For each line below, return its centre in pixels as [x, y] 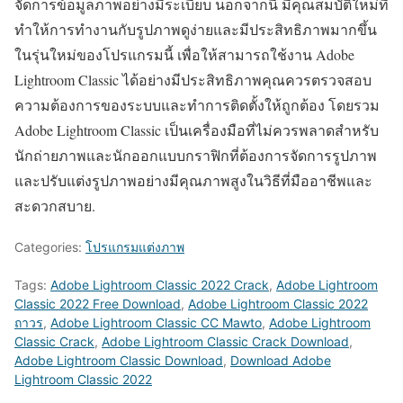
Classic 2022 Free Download [98, 303]
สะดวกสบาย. [55, 205]
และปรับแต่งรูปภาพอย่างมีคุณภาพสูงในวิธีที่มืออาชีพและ [193, 180]
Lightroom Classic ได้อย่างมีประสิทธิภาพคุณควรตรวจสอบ [193, 79]
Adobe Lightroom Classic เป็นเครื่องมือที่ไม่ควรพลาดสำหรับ [197, 130]
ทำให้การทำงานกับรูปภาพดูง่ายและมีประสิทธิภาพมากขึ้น [196, 29]
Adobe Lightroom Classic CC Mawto [156, 322]
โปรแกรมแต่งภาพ [135, 246]
